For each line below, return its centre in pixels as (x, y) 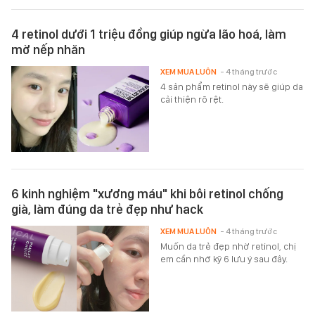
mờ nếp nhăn (48, 49)
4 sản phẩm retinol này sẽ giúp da (232, 86)
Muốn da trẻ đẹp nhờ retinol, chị (229, 246)
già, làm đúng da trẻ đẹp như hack (107, 209)
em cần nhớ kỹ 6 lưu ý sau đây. (224, 258)
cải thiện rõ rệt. (192, 99)
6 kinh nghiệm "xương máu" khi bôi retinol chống (147, 193)
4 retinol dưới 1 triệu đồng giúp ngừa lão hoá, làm (149, 34)
